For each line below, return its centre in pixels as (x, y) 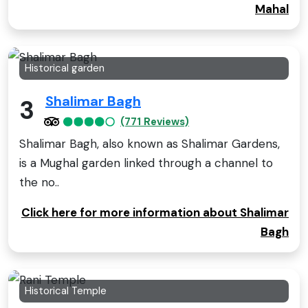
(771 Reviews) (155, 121)
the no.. (39, 182)
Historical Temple (66, 290)
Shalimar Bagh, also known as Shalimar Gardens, (150, 143)
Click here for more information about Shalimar (155, 212)
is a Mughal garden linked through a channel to (146, 163)
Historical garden (65, 68)
